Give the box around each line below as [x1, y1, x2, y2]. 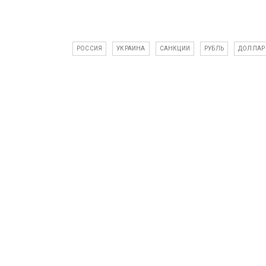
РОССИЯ [77, 45, 103, 52]
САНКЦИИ [159, 45, 191, 52]
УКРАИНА [116, 45, 145, 52]
